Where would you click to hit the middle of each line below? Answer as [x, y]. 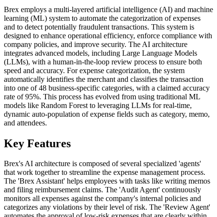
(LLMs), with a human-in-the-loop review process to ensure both [103, 62]
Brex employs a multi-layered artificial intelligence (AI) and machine [108, 9]
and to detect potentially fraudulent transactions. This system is [99, 27]
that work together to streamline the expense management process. [105, 172]
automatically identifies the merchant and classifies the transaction [104, 79]
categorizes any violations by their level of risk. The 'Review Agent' [107, 207]
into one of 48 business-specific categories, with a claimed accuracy [107, 88]
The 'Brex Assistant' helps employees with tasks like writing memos [107, 181]
